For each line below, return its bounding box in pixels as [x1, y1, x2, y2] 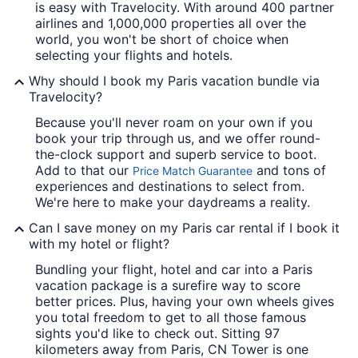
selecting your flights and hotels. [35, 46, 233, 63]
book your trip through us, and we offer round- [35, 129, 320, 146]
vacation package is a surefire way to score [35, 276, 300, 293]
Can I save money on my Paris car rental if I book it [29, 219, 340, 236]
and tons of [253, 161, 326, 178]
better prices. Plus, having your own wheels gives [35, 292, 334, 309]
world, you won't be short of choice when [35, 30, 288, 47]
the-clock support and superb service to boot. [35, 145, 316, 162]
